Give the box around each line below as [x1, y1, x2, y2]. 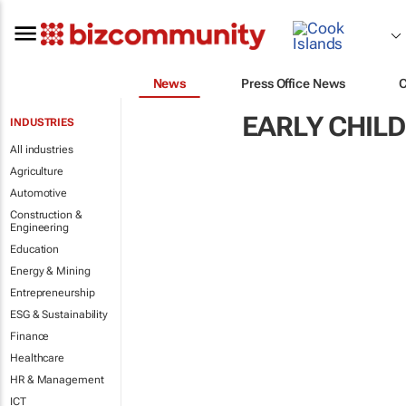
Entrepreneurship [10, 286, 95, 299]
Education [10, 243, 60, 256]
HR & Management [10, 373, 104, 386]
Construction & [10, 208, 82, 221]
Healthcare [10, 352, 64, 364]
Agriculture [10, 165, 63, 178]
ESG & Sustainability [10, 308, 108, 321]
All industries [10, 143, 73, 156]
